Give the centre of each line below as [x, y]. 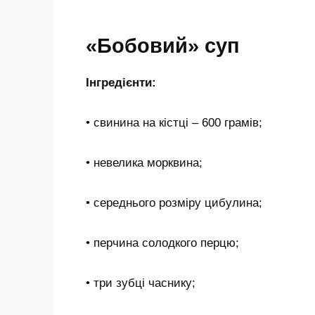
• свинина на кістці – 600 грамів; [174, 123]
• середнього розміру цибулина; [174, 203]
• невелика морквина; [144, 163]
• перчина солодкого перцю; [162, 243]
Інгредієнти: [121, 83]
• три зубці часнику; [141, 283]
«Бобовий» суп [163, 46]
